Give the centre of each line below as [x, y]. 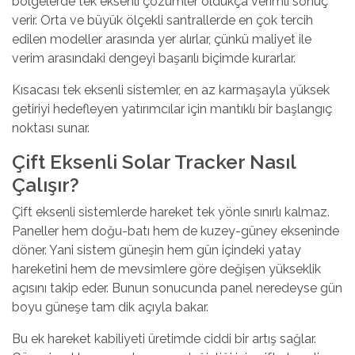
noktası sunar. [51, 128]
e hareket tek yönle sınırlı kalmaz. [235, 212]
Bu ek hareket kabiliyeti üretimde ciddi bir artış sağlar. [164, 338]
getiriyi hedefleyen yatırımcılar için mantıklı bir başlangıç [172, 109]
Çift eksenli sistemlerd [76, 212]
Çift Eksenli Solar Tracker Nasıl [154, 162]
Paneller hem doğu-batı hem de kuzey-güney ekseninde [176, 231]
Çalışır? [46, 185]
